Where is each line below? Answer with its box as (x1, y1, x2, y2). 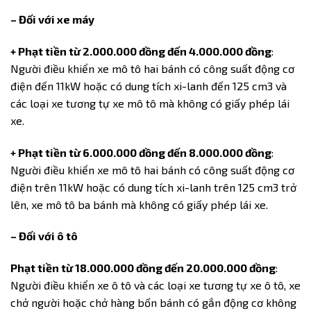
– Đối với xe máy (10, 12, 94, 26)
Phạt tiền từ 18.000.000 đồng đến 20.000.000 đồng (10, 261, 276, 275)
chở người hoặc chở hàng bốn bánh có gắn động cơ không (10, 296, 296, 310)
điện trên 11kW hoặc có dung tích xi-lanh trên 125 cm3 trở (10, 180, 296, 194)
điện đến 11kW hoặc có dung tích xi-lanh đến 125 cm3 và (10, 78, 287, 92)
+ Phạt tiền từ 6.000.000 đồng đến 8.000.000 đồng (10, 145, 271, 159)
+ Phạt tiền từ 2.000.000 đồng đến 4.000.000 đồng (10, 44, 271, 58)
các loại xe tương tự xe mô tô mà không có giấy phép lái (10, 96, 289, 110)
